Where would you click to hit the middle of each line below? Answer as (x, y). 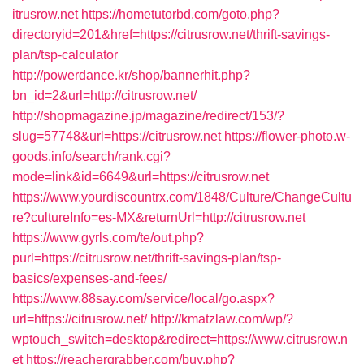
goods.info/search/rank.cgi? (91, 156)
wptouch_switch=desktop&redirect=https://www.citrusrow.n (180, 339)
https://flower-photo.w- (287, 136)
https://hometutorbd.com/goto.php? (180, 14)
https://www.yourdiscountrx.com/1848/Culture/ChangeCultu (182, 197)
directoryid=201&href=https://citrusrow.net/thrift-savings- (171, 35)
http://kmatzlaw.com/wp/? (222, 319)
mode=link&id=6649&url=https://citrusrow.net (141, 177)
